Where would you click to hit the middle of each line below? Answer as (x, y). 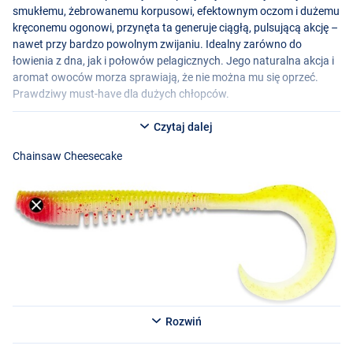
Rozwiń (182, 322)
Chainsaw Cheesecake (67, 156)
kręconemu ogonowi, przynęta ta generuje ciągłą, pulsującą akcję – (175, 27)
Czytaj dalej (182, 127)
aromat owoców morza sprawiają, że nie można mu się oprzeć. (165, 77)
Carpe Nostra (45, 333)
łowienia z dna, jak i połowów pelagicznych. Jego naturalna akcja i (173, 60)
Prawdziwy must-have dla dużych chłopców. (121, 93)
